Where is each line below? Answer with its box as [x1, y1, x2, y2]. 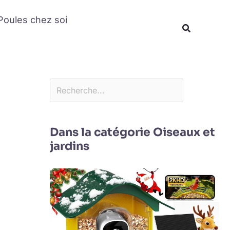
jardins [49, 139, 89, 153]
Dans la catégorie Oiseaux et [49, 125, 215, 139]
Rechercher [49, 3, 93, 13]
